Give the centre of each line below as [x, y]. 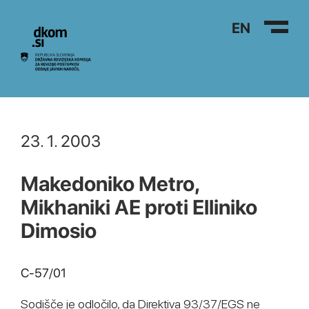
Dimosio [59, 230]
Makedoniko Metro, [110, 183]
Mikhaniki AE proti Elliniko [139, 207]
